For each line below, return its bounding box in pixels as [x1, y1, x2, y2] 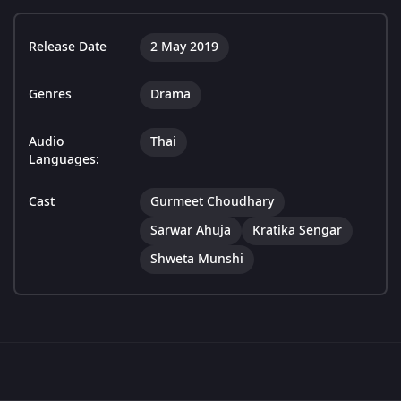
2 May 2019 [150, 38, 218, 57]
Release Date [29, 38, 107, 57]
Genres [29, 85, 72, 105]
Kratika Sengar [252, 221, 342, 241]
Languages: [29, 150, 99, 170]
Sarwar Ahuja [150, 221, 231, 241]
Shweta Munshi [150, 250, 243, 269]
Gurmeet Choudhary [150, 192, 274, 212]
